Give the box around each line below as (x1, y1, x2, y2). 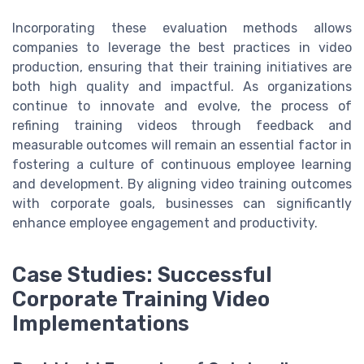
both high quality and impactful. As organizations (12, 79, 352, 95)
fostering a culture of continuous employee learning (12, 157, 352, 173)
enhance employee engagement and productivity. (12, 215, 318, 232)
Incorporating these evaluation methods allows (12, 20, 352, 37)
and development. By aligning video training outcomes (12, 176, 352, 193)
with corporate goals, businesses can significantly (12, 196, 352, 212)
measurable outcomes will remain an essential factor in (12, 137, 352, 154)
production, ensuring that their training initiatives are (12, 59, 352, 76)
